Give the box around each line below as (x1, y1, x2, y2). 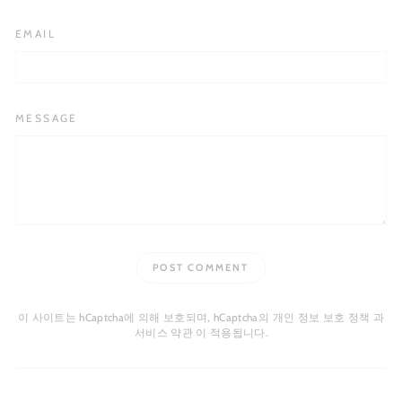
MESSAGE (15, 110, 78, 125)
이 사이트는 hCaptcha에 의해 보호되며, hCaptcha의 (17, 310, 273, 324)
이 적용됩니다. (196, 326, 268, 339)
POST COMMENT (153, 260, 249, 274)
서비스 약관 (134, 326, 197, 339)
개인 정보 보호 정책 (272, 310, 373, 324)
